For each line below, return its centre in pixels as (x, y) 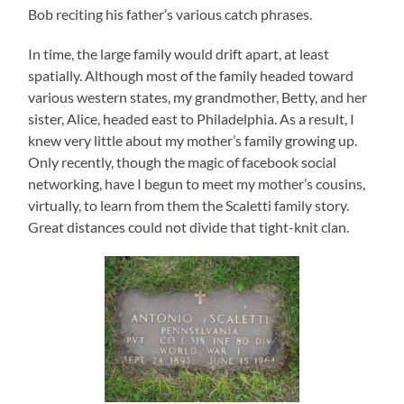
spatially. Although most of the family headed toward (191, 75)
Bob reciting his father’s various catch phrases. (170, 14)
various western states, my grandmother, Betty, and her (198, 96)
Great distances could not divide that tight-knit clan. (189, 226)
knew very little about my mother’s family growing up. (193, 140)
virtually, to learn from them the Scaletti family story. (189, 205)
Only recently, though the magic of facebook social (183, 161)
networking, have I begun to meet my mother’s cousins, (197, 183)
